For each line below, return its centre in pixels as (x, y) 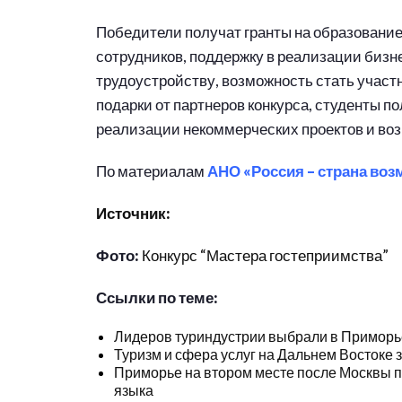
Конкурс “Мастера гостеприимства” (265, 255)
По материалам (152, 171)
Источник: (135, 213)
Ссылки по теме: (158, 297)
